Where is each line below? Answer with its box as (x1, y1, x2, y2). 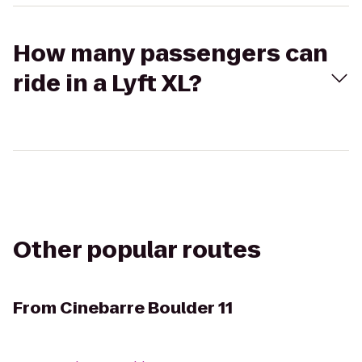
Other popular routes (13, 234, 261, 266)
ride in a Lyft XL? (13, 68, 202, 99)
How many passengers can (13, 38, 328, 69)
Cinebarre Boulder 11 (60, 297, 233, 319)
